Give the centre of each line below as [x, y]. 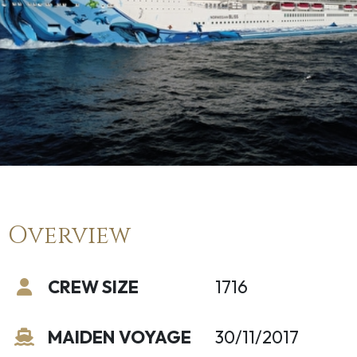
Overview [69, 236]
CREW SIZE [93, 287]
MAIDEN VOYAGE [120, 337]
